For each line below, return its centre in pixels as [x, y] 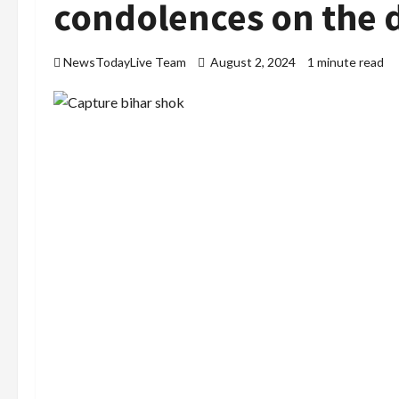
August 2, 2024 [253, 62]
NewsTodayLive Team [125, 62]
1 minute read [346, 62]
